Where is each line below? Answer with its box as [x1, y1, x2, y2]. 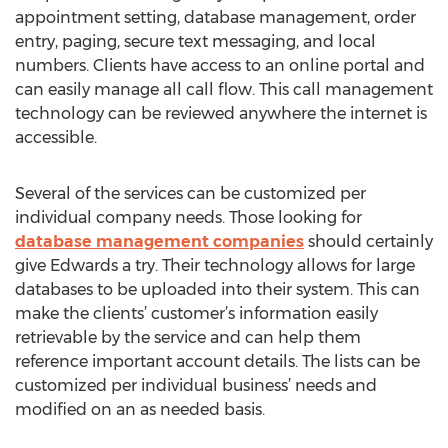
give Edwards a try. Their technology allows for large [15, 256, 415, 275]
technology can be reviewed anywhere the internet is [15, 104, 427, 123]
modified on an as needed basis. [15, 400, 265, 419]
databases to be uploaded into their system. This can [15, 280, 420, 299]
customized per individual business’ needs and [15, 376, 377, 395]
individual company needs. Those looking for [15, 208, 362, 227]
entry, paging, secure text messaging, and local [15, 32, 376, 51]
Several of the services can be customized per [15, 184, 366, 203]
